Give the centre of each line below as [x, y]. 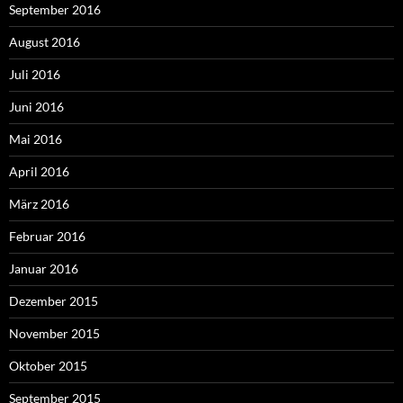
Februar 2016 [47, 237]
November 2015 [54, 334]
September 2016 [55, 10]
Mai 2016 [36, 139]
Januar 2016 [44, 269]
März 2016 [39, 204]
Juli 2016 [35, 75]
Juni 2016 [36, 107]
